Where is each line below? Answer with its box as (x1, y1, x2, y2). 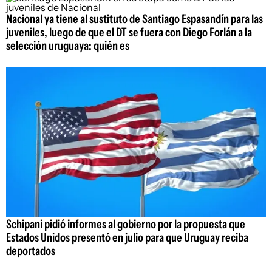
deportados (6, 243, 55, 259)
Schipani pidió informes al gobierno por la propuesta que (6, 217, 245, 232)
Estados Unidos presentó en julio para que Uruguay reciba (6, 230, 248, 245)
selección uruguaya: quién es (6, 38, 129, 53)
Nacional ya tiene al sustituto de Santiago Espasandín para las (6, 11, 263, 26)
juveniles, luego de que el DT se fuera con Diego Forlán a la (6, 24, 252, 39)
